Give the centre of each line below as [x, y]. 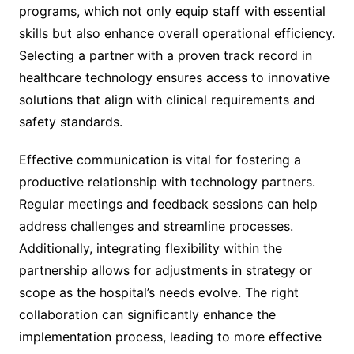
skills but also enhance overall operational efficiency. [177, 33]
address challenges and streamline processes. [156, 226]
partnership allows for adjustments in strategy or [165, 270]
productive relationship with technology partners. [167, 181]
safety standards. [70, 121]
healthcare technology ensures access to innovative [174, 77]
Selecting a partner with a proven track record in [165, 55]
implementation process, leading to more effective [170, 336]
